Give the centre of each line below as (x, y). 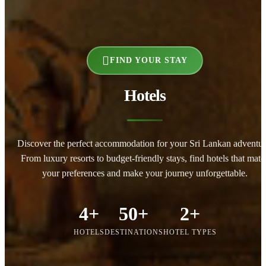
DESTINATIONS (134, 232)
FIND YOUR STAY (149, 60)
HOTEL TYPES (190, 232)
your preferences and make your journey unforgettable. (145, 173)
